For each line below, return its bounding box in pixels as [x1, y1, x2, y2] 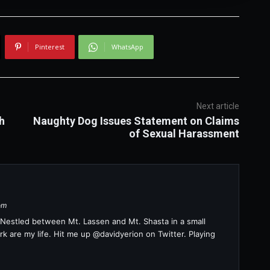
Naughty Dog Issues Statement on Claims [33, 115, 239, 127]
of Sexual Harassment [128, 127, 239, 140]
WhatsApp [111, 42, 143, 51]
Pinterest [34, 42, 64, 51]
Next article [196, 101, 239, 111]
